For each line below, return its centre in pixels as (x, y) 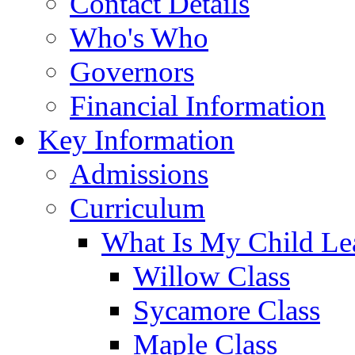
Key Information (136, 139)
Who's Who (139, 37)
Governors (132, 71)
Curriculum (137, 208)
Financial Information (198, 105)
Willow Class (212, 276)
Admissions (139, 174)
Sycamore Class (227, 310)
